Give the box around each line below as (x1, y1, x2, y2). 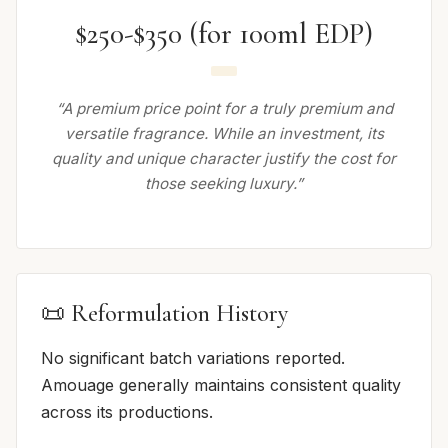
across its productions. (41, 401, 213, 422)
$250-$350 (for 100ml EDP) (75, 16, 373, 52)
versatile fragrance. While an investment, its (64, 123, 384, 143)
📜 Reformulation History (41, 298, 288, 328)
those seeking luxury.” (145, 173, 303, 193)
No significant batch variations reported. (41, 347, 345, 368)
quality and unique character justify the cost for (52, 148, 396, 168)
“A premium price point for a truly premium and (55, 98, 393, 118)
